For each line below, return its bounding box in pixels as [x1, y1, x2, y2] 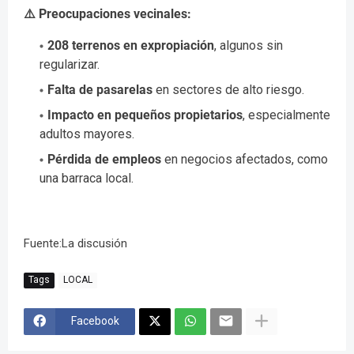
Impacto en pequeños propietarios [47, 107, 243, 122]
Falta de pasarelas [47, 81, 153, 97]
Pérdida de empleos [47, 151, 161, 167]
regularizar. [40, 56, 100, 72]
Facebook [71, 314, 119, 328]
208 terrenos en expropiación [47, 37, 214, 53]
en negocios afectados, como [161, 151, 328, 167]
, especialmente [243, 107, 330, 122]
